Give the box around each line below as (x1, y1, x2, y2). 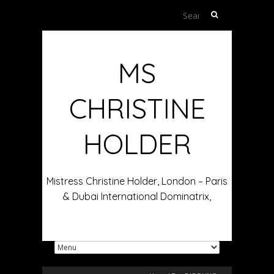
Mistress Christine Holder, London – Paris (46, 175, 228, 187)
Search (201, 7, 227, 18)
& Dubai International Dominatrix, (63, 190, 211, 202)
